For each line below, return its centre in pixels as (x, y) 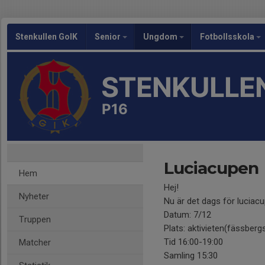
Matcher (35, 243)
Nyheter (34, 196)
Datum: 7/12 (188, 215)
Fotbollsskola (228, 37)
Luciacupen (211, 168)
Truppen (35, 219)
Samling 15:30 (192, 256)
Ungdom (161, 37)
